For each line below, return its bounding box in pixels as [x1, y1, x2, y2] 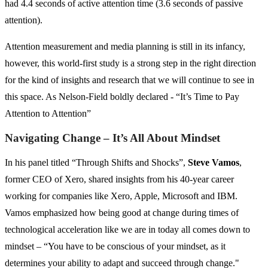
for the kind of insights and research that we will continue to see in [5, 75, 254, 86]
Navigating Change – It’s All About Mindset [5, 132, 220, 145]
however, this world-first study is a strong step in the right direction [5, 58, 256, 69]
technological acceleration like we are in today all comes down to [5, 224, 250, 235]
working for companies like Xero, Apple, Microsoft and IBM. [5, 191, 237, 202]
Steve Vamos [188, 157, 239, 168]
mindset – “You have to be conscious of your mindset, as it [5, 241, 226, 252]
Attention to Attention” [5, 108, 91, 119]
